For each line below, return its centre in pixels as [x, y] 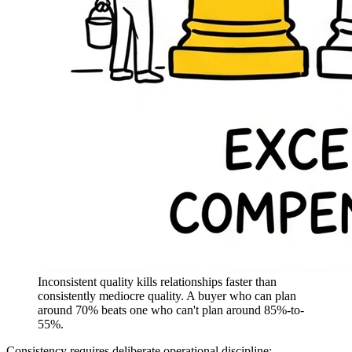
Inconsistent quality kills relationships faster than [157, 282]
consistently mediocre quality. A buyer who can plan [167, 296]
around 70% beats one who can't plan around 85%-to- [171, 310]
